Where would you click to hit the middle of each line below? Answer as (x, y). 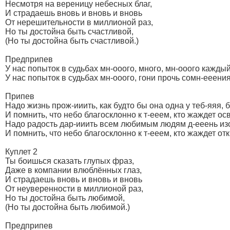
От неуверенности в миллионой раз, (74, 189)
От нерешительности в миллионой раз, (79, 23)
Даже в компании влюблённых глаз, (73, 170)
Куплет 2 (21, 152)
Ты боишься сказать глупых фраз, (70, 161)
